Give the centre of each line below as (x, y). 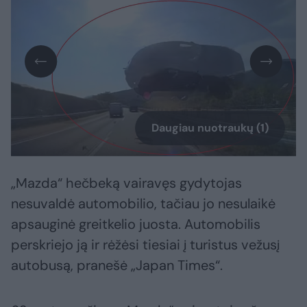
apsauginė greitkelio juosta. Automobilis (136, 224)
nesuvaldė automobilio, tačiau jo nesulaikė (143, 204)
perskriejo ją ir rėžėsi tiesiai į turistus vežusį (145, 245)
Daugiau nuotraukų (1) (210, 128)
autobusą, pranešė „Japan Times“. (117, 266)
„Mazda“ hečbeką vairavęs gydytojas (126, 183)
